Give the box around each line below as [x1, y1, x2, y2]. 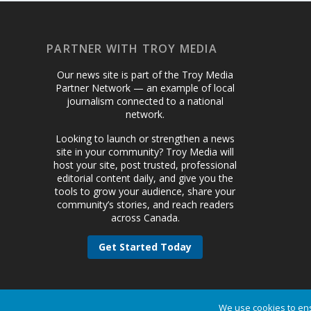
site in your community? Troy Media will [56, 144, 235, 158]
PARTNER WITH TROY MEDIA [47, 40, 217, 56]
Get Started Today [99, 239, 192, 253]
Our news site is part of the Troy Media [57, 67, 234, 81]
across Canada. [110, 210, 180, 224]
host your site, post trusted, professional [53, 158, 237, 171]
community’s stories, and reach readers [56, 197, 234, 211]
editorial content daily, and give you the [57, 171, 234, 185]
